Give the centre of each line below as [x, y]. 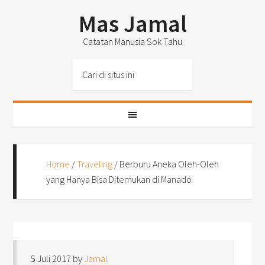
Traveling [95, 164]
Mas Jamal [132, 24]
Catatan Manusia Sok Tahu [132, 41]
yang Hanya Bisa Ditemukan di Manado [119, 179]
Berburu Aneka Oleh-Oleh [169, 164]
